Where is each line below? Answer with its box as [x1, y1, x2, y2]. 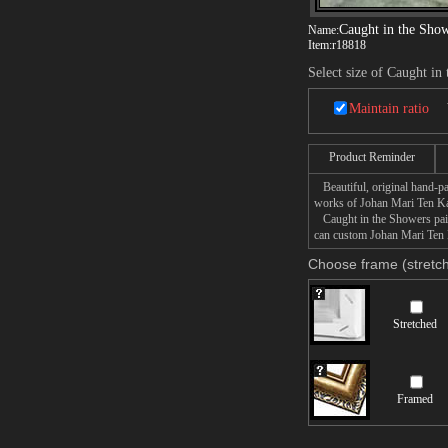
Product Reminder [328, 150, 415, 164]
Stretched [393, 317, 437, 331]
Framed [397, 392, 433, 406]
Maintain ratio [349, 101, 429, 116]
